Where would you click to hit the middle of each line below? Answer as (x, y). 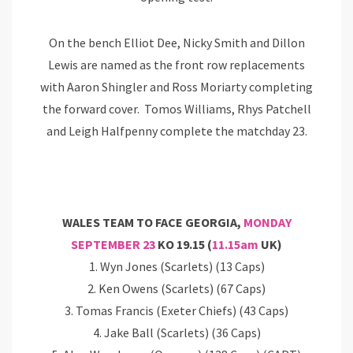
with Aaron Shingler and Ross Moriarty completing (176, 87)
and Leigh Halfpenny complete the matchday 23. (176, 131)
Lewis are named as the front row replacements (176, 65)
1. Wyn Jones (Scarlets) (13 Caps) (176, 267)
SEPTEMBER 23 (113, 245)
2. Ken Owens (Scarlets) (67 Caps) (176, 289)
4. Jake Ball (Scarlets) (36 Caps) (176, 333)
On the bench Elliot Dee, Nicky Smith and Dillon (176, 43)
